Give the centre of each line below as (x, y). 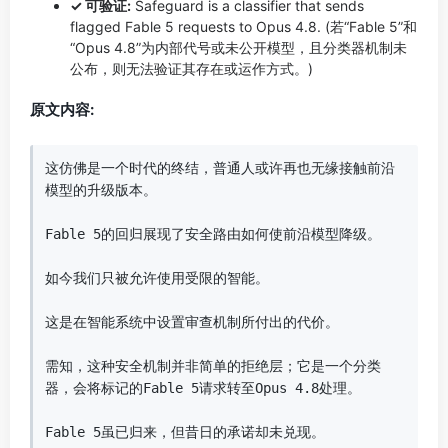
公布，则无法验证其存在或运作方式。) (191, 68)
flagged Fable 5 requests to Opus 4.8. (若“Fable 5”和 (243, 26)
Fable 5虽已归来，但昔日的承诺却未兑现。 (185, 432)
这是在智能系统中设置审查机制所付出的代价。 (192, 322)
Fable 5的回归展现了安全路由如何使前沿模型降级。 (213, 234)
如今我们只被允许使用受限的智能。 (157, 278)
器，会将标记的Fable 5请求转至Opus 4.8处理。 (203, 388)
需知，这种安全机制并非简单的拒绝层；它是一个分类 (213, 366)
